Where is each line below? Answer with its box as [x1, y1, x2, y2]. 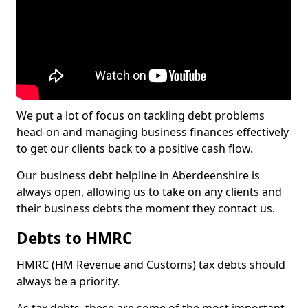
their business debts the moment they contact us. [16, 201, 275, 216]
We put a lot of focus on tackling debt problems [16, 108, 265, 123]
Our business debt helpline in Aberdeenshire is [16, 168, 260, 183]
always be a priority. [16, 274, 120, 289]
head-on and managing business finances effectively [16, 124, 289, 140]
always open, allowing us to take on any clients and [16, 184, 282, 199]
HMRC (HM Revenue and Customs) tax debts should [16, 257, 285, 272]
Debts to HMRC [16, 228, 132, 249]
